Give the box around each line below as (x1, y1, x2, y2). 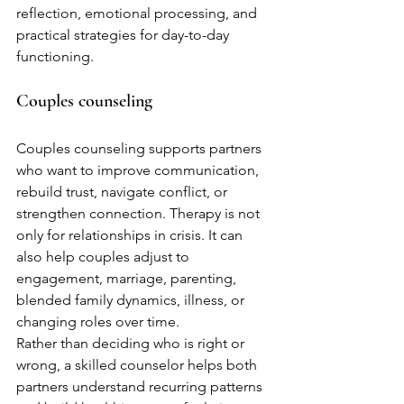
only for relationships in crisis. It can (16, 226, 246, 243)
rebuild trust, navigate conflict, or (16, 183, 231, 200)
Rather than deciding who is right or (16, 335, 248, 352)
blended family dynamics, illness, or (16, 291, 248, 308)
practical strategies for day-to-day (16, 26, 233, 43)
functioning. (16, 48, 94, 65)
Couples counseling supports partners (16, 140, 265, 157)
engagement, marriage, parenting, (16, 270, 240, 287)
